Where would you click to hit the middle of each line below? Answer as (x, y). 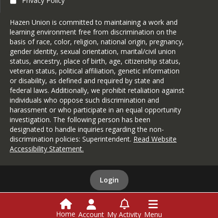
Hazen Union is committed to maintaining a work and (94, 22)
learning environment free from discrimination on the (93, 32)
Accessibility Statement (46, 148)
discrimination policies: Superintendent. (72, 139)
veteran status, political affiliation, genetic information (95, 71)
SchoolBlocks (123, 209)
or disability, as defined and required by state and (87, 80)
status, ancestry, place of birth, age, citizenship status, (95, 61)
